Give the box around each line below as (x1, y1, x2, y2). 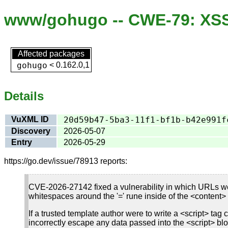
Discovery (11, 126, 50, 135)
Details (4, 89, 44, 103)
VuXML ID (11, 115, 49, 124)
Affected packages (18, 49, 84, 58)
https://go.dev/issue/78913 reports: (4, 156, 127, 165)
